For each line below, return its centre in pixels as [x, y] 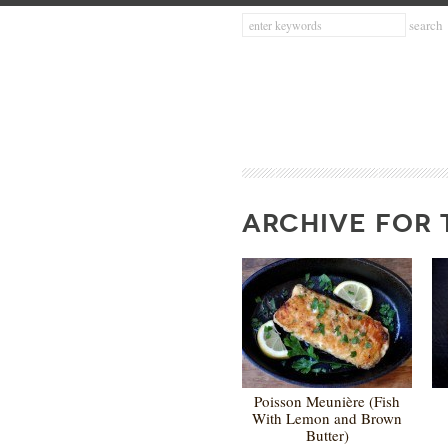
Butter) [327, 435]
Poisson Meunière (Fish [327, 401]
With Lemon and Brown [327, 418]
